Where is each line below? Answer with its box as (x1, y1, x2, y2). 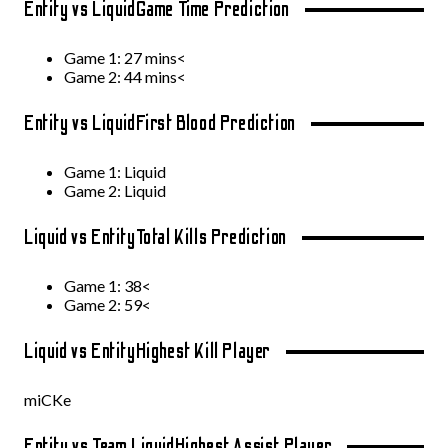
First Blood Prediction (135, 111, 296, 136)
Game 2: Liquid (64, 181, 169, 200)
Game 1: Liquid (64, 162, 166, 181)
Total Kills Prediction (135, 225, 287, 250)
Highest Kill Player (135, 339, 272, 364)
